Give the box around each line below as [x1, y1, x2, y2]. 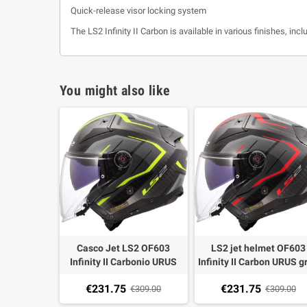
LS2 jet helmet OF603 [210, 242, 306, 254]
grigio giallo [97, 269, 150, 281]
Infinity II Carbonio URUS [70, 256, 177, 267]
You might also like [60, 82, 171, 99]
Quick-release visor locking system [71, 5, 206, 16]
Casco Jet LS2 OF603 [77, 242, 171, 254]
